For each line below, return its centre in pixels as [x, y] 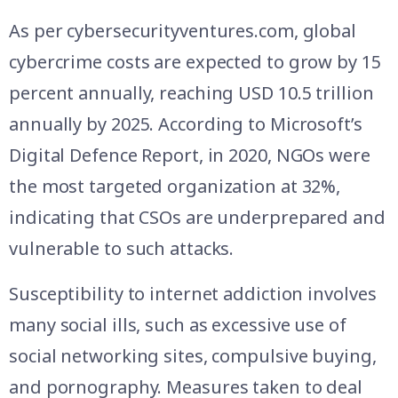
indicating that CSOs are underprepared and [197, 217]
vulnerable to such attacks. [122, 248]
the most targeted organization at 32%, [175, 186]
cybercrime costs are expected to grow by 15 [195, 61]
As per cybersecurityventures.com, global [183, 30]
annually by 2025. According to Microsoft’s [186, 123]
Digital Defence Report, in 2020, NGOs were [190, 155]
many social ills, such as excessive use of [178, 324]
